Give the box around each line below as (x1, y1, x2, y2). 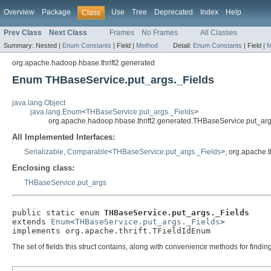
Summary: (4, 42, 36, 50)
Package (42, 8, 71, 16)
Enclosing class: (12, 163, 74, 173)
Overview (4, 8, 34, 16)
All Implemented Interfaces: (12, 132, 115, 142)
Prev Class (4, 28, 42, 38)
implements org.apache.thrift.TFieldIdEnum (12, 226, 211, 235)
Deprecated (154, 8, 193, 16)
